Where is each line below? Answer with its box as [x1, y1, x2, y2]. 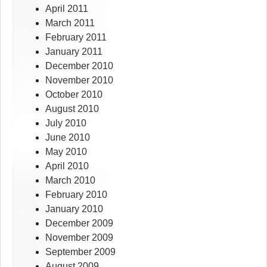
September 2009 [45, 247, 116, 257]
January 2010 [45, 204, 103, 215]
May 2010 [45, 147, 87, 157]
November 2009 [45, 232, 113, 243]
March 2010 [45, 175, 95, 186]
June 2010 [45, 132, 90, 143]
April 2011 [45, 4, 88, 14]
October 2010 [45, 89, 103, 100]
